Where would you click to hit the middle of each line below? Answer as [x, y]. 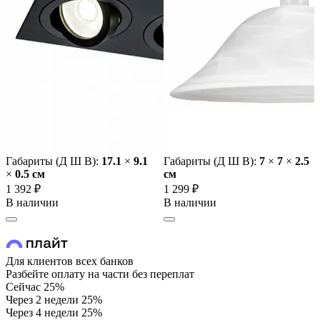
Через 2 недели [42, 300]
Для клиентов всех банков [70, 261]
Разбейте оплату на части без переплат [100, 274]
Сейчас [23, 287]
